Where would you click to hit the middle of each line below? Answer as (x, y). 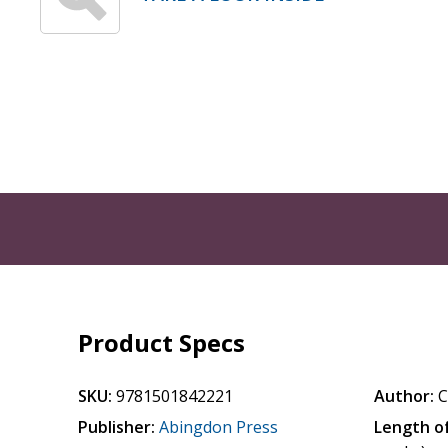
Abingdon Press (219, 427)
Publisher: (117, 427)
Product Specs (162, 342)
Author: (404, 396)
